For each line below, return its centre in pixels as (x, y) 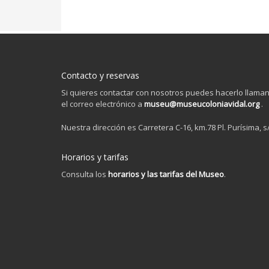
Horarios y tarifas (95, 157)
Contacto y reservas (100, 76)
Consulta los (85, 174)
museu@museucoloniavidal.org (203, 104)
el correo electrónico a (103, 104)
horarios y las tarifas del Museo (166, 174)
